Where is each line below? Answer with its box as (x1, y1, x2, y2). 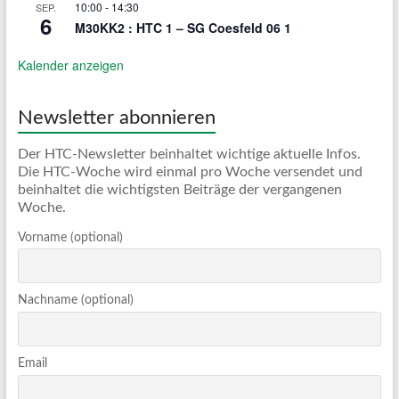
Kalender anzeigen (17, 55, 124, 74)
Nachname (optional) (17, 294, 134, 307)
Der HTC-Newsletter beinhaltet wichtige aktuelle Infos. (17, 146, 361, 161)
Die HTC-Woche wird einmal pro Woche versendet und (17, 164, 362, 179)
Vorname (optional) (17, 231, 123, 244)
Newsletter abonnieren (17, 107, 216, 127)
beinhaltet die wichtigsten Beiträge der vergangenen (17, 182, 342, 197)
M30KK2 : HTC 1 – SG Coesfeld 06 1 (74, 18, 291, 37)
